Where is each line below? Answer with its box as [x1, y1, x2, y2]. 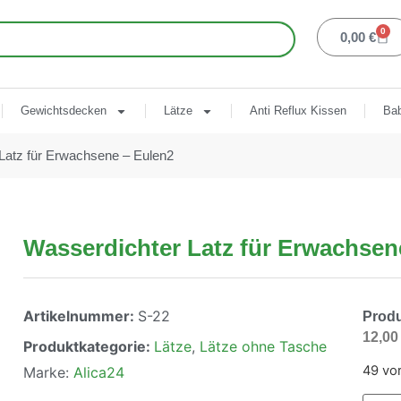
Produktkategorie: [23, 337, 154, 355]
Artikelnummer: [23, 307, 138, 325]
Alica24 [73, 363, 124, 381]
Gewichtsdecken [20, 104, 107, 117]
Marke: [23, 363, 73, 381]
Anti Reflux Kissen [249, 104, 346, 117]
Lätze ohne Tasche [200, 337, 327, 355]
